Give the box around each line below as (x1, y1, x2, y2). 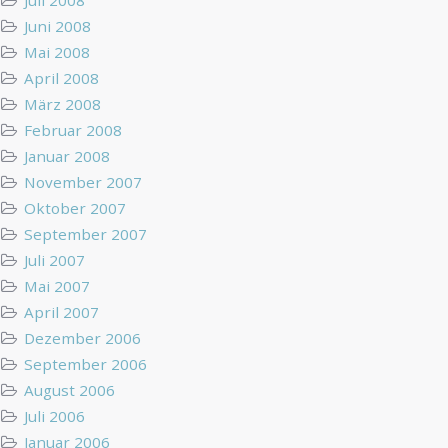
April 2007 (24, 301, 100, 322)
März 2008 (24, 93, 102, 114)
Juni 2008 (24, 15, 92, 36)
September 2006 (24, 353, 148, 374)
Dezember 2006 (24, 327, 142, 348)
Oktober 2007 (24, 197, 127, 218)
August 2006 (24, 379, 116, 400)
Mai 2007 (24, 275, 91, 296)
